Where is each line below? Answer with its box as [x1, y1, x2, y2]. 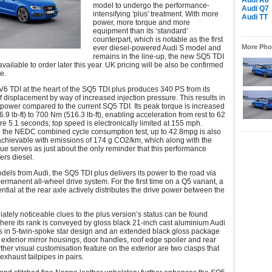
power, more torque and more [93, 18, 190, 27]
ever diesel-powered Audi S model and [93, 44, 221, 52]
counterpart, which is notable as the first [93, 35, 223, 44]
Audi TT [242, 13, 268, 21]
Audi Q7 [242, 4, 269, 13]
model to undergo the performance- [93, 1, 209, 10]
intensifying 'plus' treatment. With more [93, 10, 219, 18]
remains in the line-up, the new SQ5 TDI [93, 52, 224, 61]
